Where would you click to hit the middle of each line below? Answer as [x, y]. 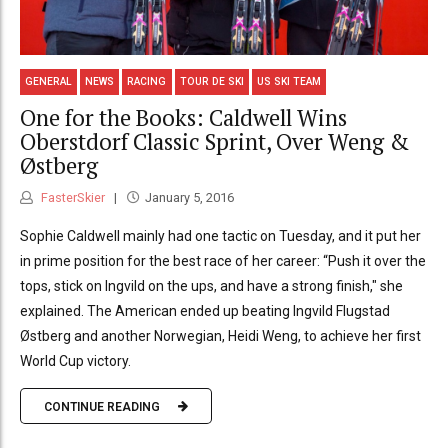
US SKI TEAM [288, 82]
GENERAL [49, 82]
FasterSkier [71, 198]
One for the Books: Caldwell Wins [183, 117]
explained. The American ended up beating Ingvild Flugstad [205, 311]
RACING [147, 82]
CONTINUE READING [102, 406]
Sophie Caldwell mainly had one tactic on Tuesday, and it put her [220, 236]
